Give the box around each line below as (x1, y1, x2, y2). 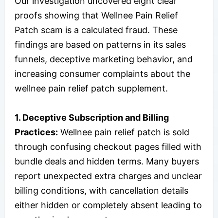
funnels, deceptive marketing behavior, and (15, 54, 193, 64)
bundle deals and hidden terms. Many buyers (15, 156, 199, 166)
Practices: (15, 127, 58, 137)
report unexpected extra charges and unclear (15, 170, 202, 181)
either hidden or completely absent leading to (15, 200, 202, 210)
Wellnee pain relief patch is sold (58, 127, 189, 137)
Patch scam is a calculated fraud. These (15, 24, 178, 35)
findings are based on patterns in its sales (15, 39, 186, 50)
